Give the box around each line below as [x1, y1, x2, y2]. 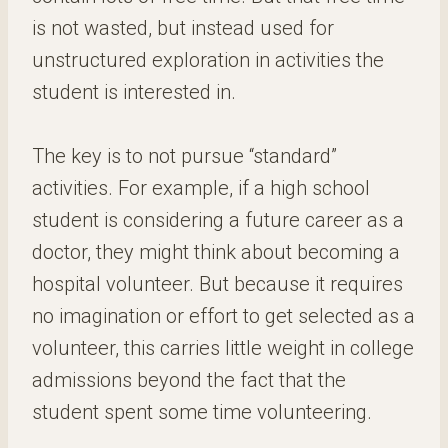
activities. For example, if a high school [32, 176, 370, 200]
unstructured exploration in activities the [32, 48, 384, 72]
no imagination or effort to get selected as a [32, 304, 415, 328]
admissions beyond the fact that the [32, 368, 346, 392]
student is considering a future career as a [32, 208, 404, 232]
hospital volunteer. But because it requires [32, 272, 403, 296]
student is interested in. [32, 80, 236, 104]
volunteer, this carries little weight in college [32, 336, 414, 360]
